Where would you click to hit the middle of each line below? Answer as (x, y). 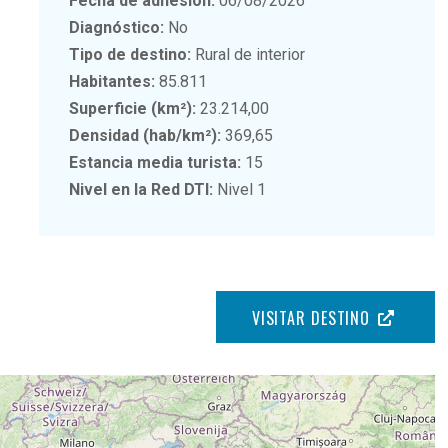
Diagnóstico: (117, 27)
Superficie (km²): (133, 108)
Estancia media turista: (155, 162)
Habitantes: (112, 81)
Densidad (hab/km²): (145, 135)
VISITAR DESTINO (311, 317)
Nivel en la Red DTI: (141, 189)
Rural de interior (248, 54)
